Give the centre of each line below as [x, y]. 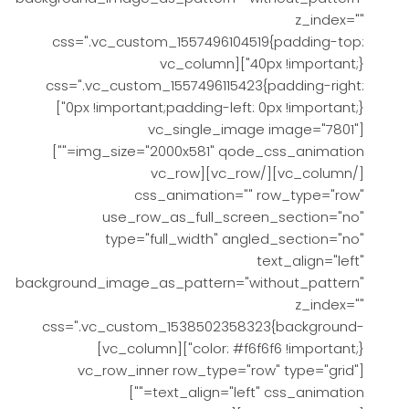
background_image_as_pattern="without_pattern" [190, 283]
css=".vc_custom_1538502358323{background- [203, 326]
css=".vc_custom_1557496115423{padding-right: [205, 85]
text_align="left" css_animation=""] [141, 392]
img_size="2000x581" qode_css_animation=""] [64, 151]
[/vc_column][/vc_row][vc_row [175, 173]
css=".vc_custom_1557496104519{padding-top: [208, 42]
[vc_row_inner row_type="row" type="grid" [218, 370]
